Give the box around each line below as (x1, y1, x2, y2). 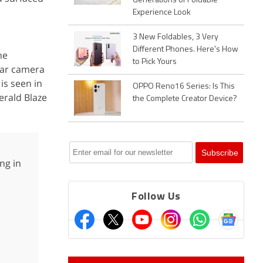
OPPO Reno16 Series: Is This (133, 82, 235, 91)
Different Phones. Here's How (133, 45, 238, 54)
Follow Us (131, 191, 181, 203)
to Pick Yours (133, 58, 177, 66)
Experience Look (133, 8, 191, 17)
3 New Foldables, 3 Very (133, 33, 218, 42)
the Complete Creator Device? (133, 95, 237, 103)
